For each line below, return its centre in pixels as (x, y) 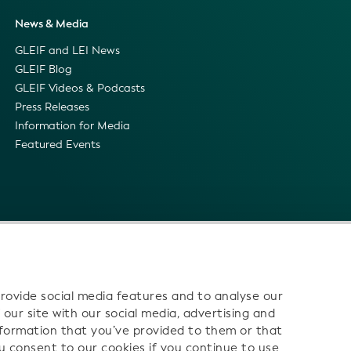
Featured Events (57, 145)
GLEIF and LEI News (67, 51)
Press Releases (52, 107)
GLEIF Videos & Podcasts (80, 89)
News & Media (51, 24)
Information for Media (72, 126)
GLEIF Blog (43, 70)
